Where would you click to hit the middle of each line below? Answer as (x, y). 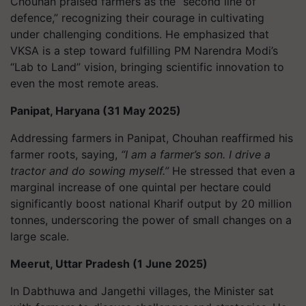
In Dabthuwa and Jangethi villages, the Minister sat (142, 291)
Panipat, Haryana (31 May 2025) (96, 111)
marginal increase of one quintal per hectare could (141, 187)
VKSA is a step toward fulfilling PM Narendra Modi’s (144, 51)
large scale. (40, 236)
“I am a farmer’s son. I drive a (196, 154)
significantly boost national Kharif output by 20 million (151, 204)
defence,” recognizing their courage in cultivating (137, 18)
